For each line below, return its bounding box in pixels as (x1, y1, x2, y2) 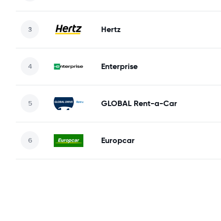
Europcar (101, 135, 135, 146)
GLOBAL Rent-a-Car (101, 98, 177, 109)
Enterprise (101, 61, 138, 72)
